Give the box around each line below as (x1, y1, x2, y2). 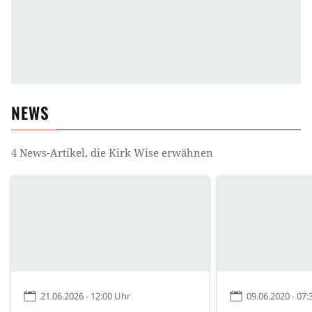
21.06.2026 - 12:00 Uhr (40, 290, 130, 303)
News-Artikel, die (17, 145, 109, 159)
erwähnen (159, 145, 213, 159)
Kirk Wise (109, 145, 159, 159)
